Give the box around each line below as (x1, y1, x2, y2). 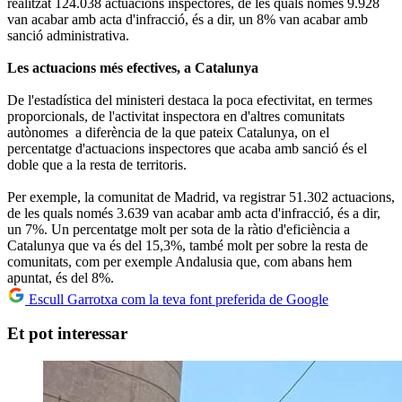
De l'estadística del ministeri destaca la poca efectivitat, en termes (7, 92, 372, 108)
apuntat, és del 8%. (7, 269, 114, 285)
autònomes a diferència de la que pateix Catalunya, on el (7, 124, 329, 140)
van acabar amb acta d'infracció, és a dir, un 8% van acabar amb (7, 11, 368, 27)
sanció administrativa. (7, 27, 129, 43)
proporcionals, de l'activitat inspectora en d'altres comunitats (7, 108, 345, 124)
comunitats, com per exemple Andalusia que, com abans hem (7, 253, 352, 269)
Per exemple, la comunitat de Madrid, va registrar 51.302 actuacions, (7, 188, 395, 205)
